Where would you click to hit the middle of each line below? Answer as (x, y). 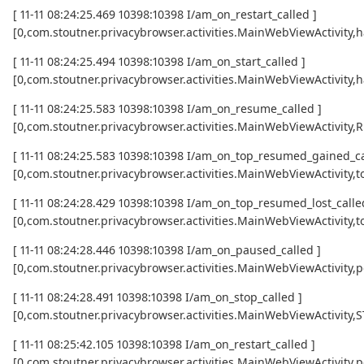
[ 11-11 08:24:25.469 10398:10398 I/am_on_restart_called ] (165, 15)
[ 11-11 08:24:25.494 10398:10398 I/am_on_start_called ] (159, 62)
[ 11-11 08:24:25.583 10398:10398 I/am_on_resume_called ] (167, 109)
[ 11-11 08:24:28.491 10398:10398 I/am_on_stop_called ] (158, 297)
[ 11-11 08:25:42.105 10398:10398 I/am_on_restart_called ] (164, 344)
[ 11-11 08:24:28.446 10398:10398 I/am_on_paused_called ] (167, 250)
